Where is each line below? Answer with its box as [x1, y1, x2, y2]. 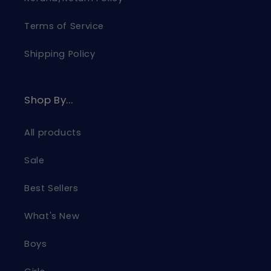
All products [24, 126, 82, 139]
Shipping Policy [24, 48, 96, 60]
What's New [24, 210, 80, 223]
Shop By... [24, 92, 73, 107]
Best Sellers [24, 182, 79, 195]
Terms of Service [24, 20, 105, 33]
